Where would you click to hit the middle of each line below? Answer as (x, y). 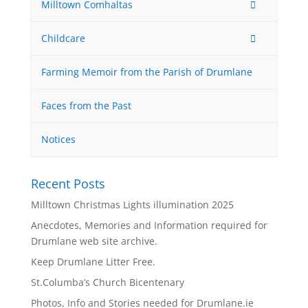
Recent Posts (68, 184)
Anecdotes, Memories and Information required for (149, 225)
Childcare (63, 38)
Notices (58, 139)
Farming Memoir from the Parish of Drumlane (146, 72)
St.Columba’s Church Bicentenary (107, 282)
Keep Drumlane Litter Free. (93, 262)
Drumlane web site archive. (94, 241)
